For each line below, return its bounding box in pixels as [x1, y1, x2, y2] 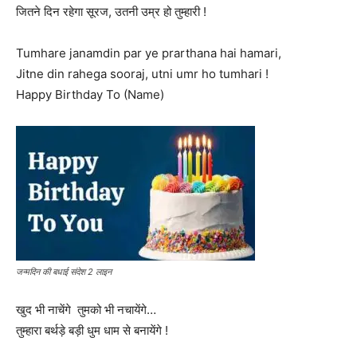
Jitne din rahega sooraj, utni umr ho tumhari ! [16, 66, 269, 81]
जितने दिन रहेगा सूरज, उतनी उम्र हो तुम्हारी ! [16, 4, 206, 19]
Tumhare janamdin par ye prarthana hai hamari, [16, 45, 281, 61]
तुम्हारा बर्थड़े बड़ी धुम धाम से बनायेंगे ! [16, 323, 168, 338]
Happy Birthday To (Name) [16, 87, 164, 102]
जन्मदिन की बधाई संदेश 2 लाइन [16, 266, 112, 277]
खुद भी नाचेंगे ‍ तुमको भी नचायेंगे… [16, 302, 156, 317]
